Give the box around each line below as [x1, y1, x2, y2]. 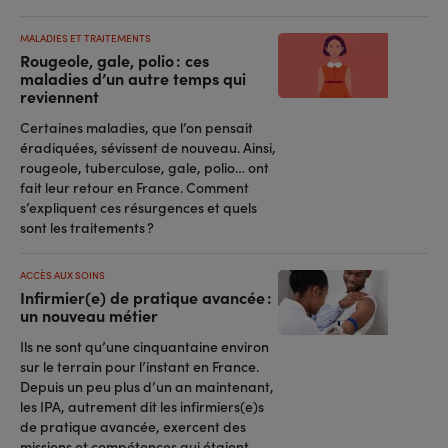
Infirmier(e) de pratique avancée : [20, 286, 272, 308]
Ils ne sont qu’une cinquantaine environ [20, 336, 269, 356]
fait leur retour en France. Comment [20, 177, 249, 197]
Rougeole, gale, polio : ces [20, 49, 209, 71]
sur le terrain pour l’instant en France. [20, 356, 259, 376]
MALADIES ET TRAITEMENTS [20, 31, 151, 45]
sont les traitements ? [20, 217, 154, 237]
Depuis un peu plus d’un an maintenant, [20, 376, 274, 396]
